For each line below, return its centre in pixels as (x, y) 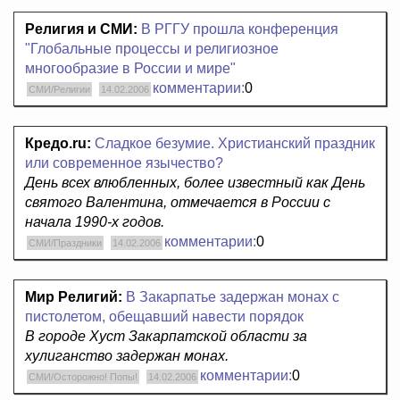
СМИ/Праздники (65, 243)
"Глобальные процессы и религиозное (152, 49)
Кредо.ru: (58, 144)
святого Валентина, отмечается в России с (178, 203)
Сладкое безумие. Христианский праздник (235, 144)
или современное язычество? (124, 163)
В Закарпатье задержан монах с (233, 297)
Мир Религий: (74, 297)
